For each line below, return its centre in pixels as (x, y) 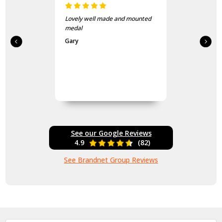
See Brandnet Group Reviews (111, 160)
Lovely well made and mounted (108, 18)
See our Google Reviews (111, 133)
